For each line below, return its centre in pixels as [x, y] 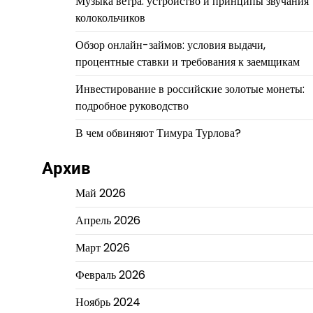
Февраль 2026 [110, 275]
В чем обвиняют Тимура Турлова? [158, 133]
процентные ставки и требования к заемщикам [187, 62]
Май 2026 [100, 193]
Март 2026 [102, 248]
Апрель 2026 [108, 220]
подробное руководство [132, 106]
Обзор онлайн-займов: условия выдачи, [170, 45]
